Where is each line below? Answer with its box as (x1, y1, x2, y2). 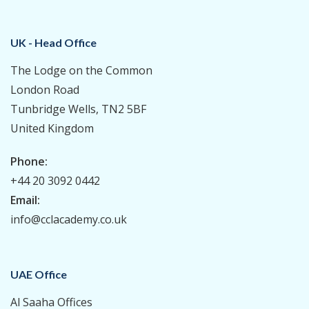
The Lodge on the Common (10, 62, 152, 78)
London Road (10, 81, 79, 97)
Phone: (10, 153, 48, 169)
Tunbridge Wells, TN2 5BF (10, 101, 146, 117)
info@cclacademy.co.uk (10, 211, 127, 227)
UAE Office (10, 267, 67, 281)
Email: (10, 192, 40, 208)
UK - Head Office (10, 35, 97, 49)
